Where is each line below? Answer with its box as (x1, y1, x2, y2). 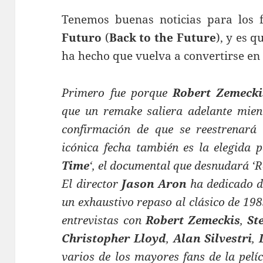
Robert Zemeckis (145, 212, 240, 228)
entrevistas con (62, 212, 146, 228)
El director (62, 176, 122, 191)
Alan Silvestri (173, 230, 252, 246)
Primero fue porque (62, 85, 173, 100)
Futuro (62, 29, 102, 45)
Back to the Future (109, 29, 216, 45)
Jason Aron (121, 176, 187, 191)
